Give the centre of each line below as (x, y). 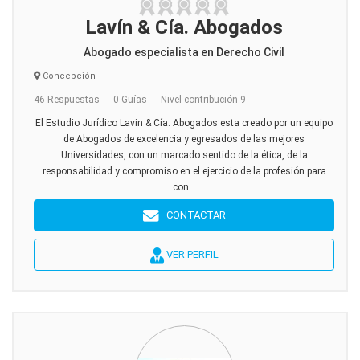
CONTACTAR (192, 215)
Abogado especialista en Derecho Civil (184, 52)
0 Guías (130, 100)
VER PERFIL (191, 254)
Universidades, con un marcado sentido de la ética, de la (184, 155)
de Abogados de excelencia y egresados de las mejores (184, 139)
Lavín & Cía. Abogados (184, 27)
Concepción (68, 76)
